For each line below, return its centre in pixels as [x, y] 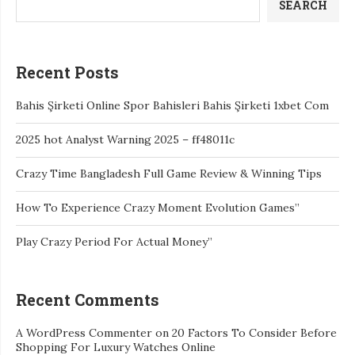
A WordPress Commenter [84, 332]
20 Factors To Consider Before [254, 332]
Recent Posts [67, 72]
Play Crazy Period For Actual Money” [114, 241]
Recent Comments [88, 299]
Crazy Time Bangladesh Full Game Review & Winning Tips [169, 173]
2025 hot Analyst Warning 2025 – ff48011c [125, 139]
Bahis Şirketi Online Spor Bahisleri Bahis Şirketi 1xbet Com [172, 105]
